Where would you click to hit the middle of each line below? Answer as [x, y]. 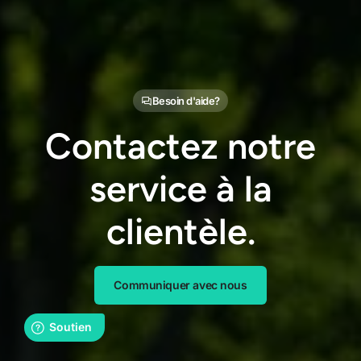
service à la [180, 188]
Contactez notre [180, 145]
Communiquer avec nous [180, 285]
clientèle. [180, 231]
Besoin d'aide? [186, 100]
